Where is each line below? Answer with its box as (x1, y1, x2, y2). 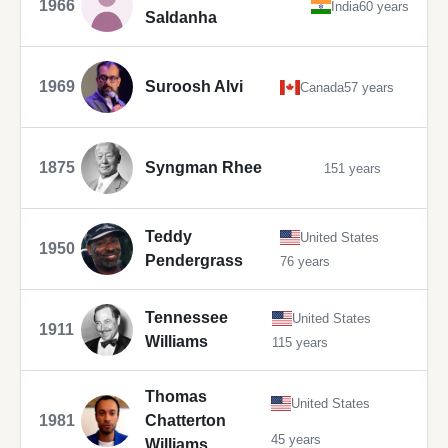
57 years (343, 79, 394, 95)
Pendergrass (145, 252, 243, 270)
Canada (299, 79, 344, 95)
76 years (279, 253, 330, 269)
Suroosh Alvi (145, 78, 243, 96)
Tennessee (145, 309, 228, 327)
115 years (272, 334, 328, 350)
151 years (324, 160, 381, 176)
